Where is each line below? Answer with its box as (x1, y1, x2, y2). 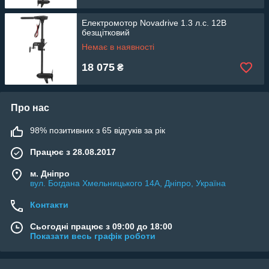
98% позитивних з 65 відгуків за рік (30, 125, 165, 136)
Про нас (11, 103, 49, 113)
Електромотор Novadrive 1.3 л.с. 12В (82, 18, 226, 28)
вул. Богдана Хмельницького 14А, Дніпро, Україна (30, 178, 226, 189)
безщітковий (82, 28, 130, 38)
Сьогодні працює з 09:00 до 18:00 (30, 222, 172, 232)
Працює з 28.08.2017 (30, 147, 116, 157)
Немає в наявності (82, 42, 154, 52)
